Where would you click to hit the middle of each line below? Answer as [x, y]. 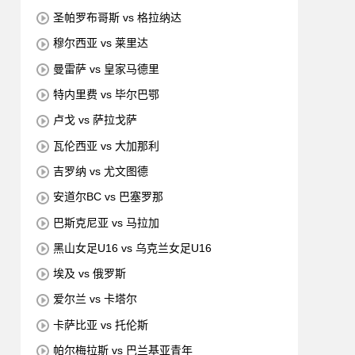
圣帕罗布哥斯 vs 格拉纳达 [117, 17]
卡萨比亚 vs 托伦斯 [101, 324]
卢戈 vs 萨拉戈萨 [95, 120]
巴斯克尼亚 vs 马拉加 [106, 222]
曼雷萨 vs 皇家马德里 [106, 69]
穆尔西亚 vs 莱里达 [101, 43]
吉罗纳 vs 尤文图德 [101, 171]
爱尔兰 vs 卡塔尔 [95, 299]
